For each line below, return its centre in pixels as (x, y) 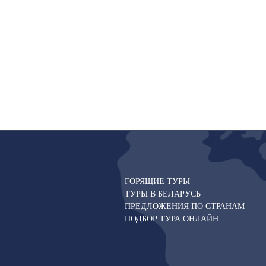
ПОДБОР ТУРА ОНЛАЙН (171, 218)
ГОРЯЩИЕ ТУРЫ (157, 180)
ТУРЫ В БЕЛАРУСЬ (162, 193)
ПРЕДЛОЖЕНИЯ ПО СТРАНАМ (184, 205)
